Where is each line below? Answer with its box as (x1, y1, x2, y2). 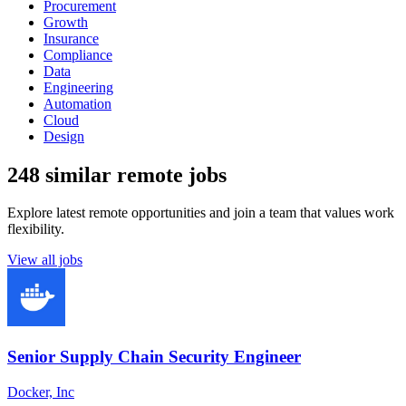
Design (43, 128, 84, 144)
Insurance (43, 30, 99, 46)
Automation (43, 95, 111, 111)
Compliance (43, 46, 112, 63)
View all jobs (7, 252, 82, 268)
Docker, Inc (7, 383, 74, 400)
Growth (43, 14, 88, 30)
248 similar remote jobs (7, 162, 227, 187)
